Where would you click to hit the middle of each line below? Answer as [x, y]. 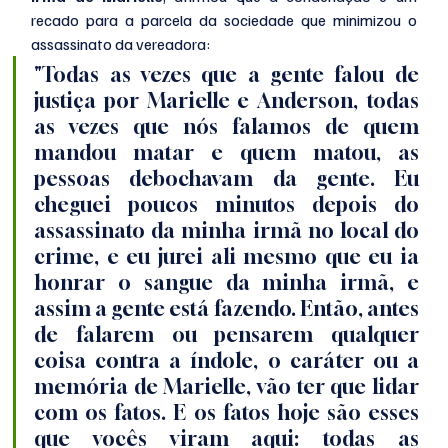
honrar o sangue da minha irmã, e [226, 283]
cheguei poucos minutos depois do [226, 205]
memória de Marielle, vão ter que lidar [226, 387]
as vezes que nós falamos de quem [226, 127]
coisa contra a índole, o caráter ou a [226, 361]
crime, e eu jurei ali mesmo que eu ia [226, 257]
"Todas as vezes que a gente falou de [226, 75]
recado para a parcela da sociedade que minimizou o [224, 20]
